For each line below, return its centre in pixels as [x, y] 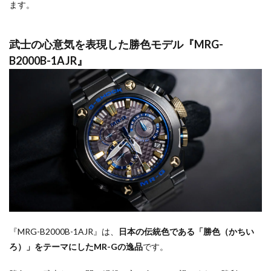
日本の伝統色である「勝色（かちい [186, 231]
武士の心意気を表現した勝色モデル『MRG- [116, 44]
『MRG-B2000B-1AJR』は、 [64, 231]
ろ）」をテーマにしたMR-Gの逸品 [76, 246]
